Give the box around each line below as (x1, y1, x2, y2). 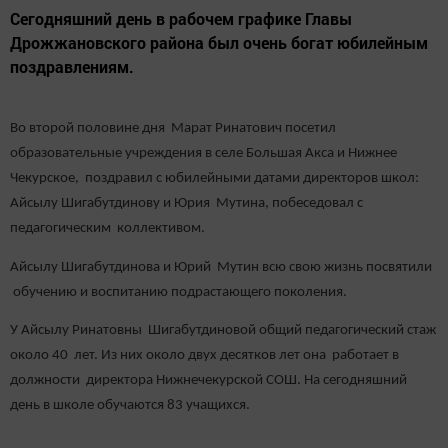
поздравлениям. (10, 56, 134, 78)
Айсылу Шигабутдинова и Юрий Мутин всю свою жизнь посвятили (10, 259, 432, 275)
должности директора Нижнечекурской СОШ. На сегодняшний (10, 373, 407, 388)
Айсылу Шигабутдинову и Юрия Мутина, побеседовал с (10, 196, 363, 212)
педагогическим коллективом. (10, 221, 205, 237)
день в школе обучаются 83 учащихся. (10, 398, 250, 413)
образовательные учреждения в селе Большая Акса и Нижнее (10, 146, 397, 162)
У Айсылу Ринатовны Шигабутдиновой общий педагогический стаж (10, 323, 436, 338)
